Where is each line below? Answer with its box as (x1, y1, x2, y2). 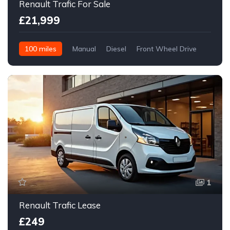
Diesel (106, 44, 126, 53)
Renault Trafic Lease (19, 199, 101, 210)
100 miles (25, 44, 56, 53)
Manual (72, 44, 96, 53)
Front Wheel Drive (137, 44, 197, 53)
